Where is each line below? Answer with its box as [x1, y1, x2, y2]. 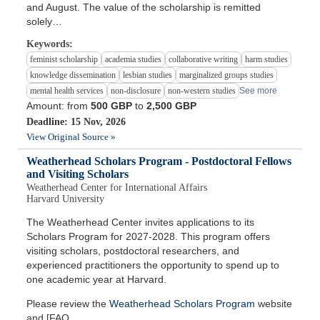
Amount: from [26, 100, 91, 112]
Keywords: [26, 39, 74, 50]
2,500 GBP [146, 100, 197, 112]
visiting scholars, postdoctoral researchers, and [26, 245, 240, 257]
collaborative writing [169, 54, 239, 65]
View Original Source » [26, 131, 116, 143]
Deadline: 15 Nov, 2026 [26, 116, 126, 128]
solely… [26, 16, 63, 28]
